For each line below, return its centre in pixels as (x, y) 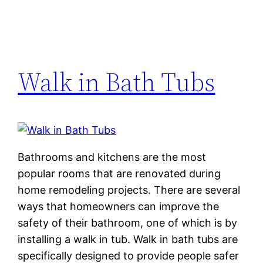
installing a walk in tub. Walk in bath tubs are (128, 240)
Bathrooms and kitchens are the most (112, 157)
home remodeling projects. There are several (129, 190)
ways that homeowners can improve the (119, 207)
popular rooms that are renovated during (119, 174)
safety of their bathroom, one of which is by (128, 223)
